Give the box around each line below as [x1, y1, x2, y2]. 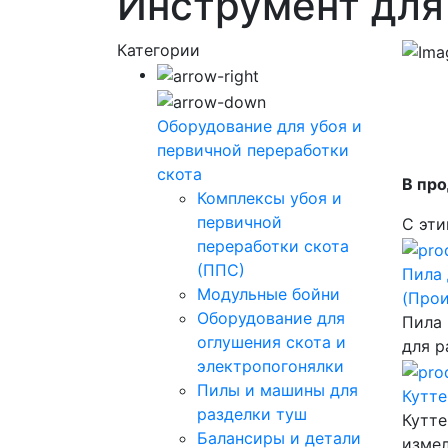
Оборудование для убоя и [157, 115, 362, 136]
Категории [117, 40, 200, 61]
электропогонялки [197, 355, 344, 376]
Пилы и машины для [197, 379, 358, 400]
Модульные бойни [197, 283, 340, 304]
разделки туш [197, 403, 307, 424]
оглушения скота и [197, 331, 346, 352]
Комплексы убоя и [197, 187, 342, 208]
